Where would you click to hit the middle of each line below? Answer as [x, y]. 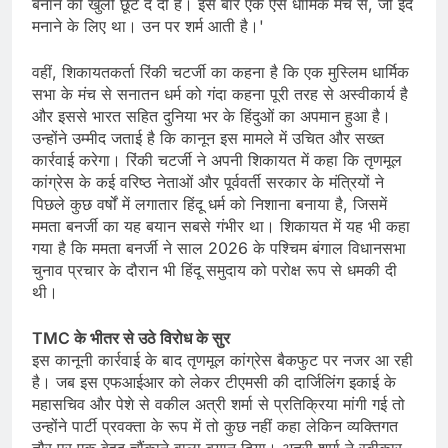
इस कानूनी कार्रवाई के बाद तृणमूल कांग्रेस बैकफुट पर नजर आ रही [222, 359]
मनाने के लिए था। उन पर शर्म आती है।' [148, 25]
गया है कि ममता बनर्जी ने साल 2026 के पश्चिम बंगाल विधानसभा [219, 247]
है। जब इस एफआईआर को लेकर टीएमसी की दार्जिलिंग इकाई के [214, 381]
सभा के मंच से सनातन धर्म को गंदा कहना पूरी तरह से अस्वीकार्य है [220, 93]
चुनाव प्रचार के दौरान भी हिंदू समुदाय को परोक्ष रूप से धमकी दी [214, 269]
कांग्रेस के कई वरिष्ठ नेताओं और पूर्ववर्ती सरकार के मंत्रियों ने [208, 181]
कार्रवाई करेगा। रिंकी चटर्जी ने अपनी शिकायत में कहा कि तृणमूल [217, 159]
